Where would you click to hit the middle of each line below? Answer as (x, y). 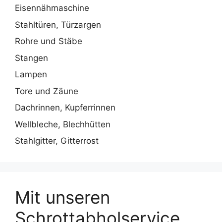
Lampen (31, 75)
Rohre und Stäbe (49, 41)
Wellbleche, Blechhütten (63, 124)
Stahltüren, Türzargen (58, 25)
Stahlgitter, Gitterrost (57, 141)
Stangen (31, 58)
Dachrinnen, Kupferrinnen (65, 108)
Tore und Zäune (47, 91)
